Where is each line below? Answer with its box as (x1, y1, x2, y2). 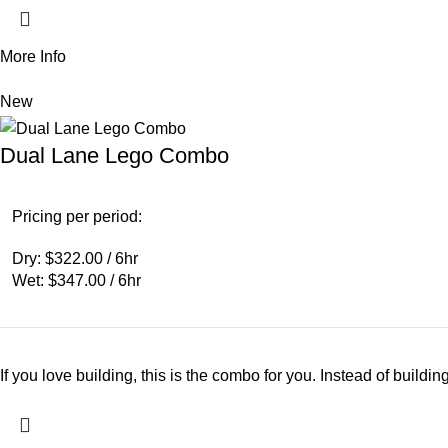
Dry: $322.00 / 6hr (12, 249, 138, 267)
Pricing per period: (12, 207, 142, 225)
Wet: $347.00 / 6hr (12, 271, 141, 289)
